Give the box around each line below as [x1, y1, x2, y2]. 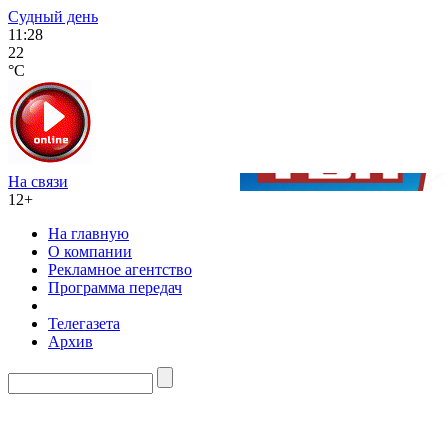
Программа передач [48, 279, 182, 296]
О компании [48, 243, 132, 260]
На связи [8, 173, 68, 190]
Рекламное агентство [48, 261, 192, 278]
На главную [48, 225, 129, 242]
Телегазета [48, 315, 120, 332]
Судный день [8, 8, 98, 25]
